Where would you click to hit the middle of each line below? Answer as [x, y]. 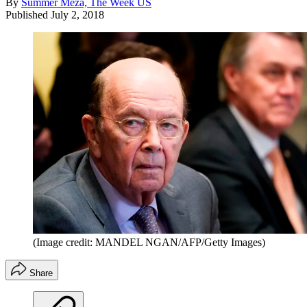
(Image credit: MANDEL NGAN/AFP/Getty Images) [149, 243]
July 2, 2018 [77, 14]
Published [28, 14]
